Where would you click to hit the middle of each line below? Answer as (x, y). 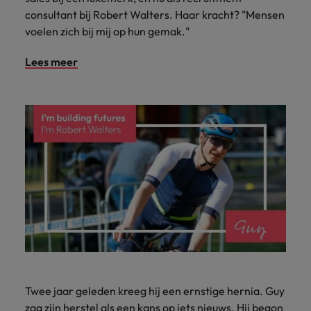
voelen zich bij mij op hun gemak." (107, 31)
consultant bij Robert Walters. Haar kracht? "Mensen (155, 14)
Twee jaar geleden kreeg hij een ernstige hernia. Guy (155, 291)
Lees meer (51, 61)
